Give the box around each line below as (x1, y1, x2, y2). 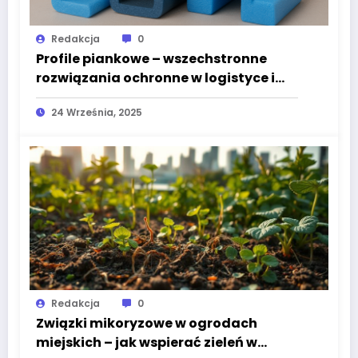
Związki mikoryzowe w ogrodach (36, 314, 257, 333)
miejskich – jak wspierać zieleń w (36, 333, 257, 352)
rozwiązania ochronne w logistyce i (36, 69, 275, 88)
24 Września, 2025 (51, 105, 142, 120)
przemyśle (36, 88, 106, 107)
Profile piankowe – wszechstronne (36, 50, 267, 69)
